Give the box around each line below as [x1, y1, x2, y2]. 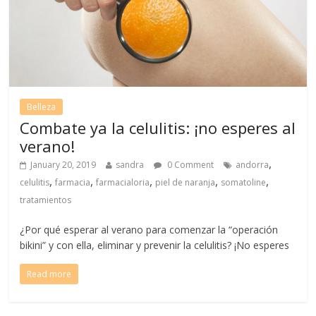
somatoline [221, 176, 267, 188]
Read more [27, 267, 72, 280]
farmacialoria [96, 176, 150, 188]
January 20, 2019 [30, 158, 97, 171]
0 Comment [165, 158, 214, 171]
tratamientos [20, 193, 72, 206]
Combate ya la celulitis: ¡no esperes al [20, 116, 296, 138]
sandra [116, 158, 145, 171]
